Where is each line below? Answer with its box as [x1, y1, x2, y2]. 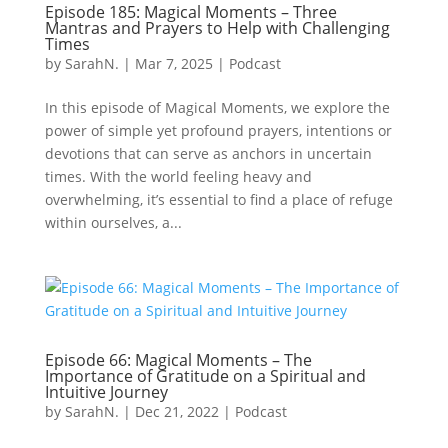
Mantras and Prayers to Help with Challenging [44, 17, 390, 39]
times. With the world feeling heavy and [44, 167, 312, 186]
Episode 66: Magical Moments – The [44, 349, 312, 371]
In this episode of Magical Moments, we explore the [44, 98, 390, 117]
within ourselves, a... [44, 213, 182, 232]
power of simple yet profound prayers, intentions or [44, 121, 392, 140]
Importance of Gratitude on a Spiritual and [44, 365, 366, 387]
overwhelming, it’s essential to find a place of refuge [44, 190, 393, 209]
